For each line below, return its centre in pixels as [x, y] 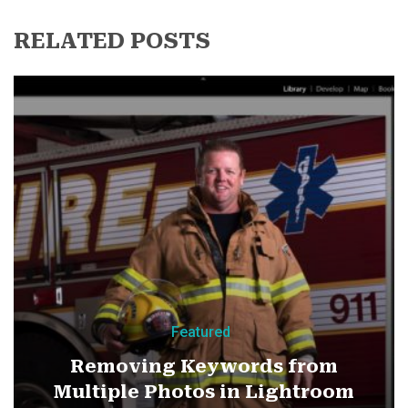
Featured [200, 332]
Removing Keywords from [204, 367]
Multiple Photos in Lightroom [204, 392]
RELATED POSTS [112, 41]
